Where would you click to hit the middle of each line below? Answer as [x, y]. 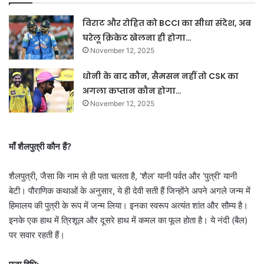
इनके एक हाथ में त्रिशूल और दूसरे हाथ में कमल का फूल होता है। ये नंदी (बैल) [128, 220]
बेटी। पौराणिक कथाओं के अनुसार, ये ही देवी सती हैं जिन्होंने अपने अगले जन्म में [130, 191]
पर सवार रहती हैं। [37, 235]
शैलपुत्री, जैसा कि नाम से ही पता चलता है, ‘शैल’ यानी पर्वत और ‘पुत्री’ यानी [123, 176]
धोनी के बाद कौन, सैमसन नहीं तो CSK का [161, 76]
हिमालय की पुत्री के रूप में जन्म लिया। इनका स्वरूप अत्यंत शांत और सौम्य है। [128, 206]
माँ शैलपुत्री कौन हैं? [40, 147]
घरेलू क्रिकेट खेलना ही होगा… [137, 38]
